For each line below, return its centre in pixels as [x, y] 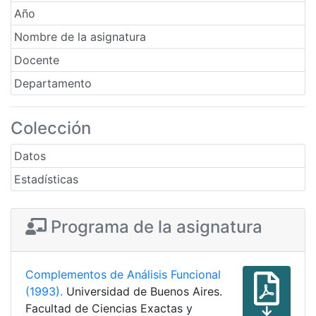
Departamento [53, 84]
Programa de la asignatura [154, 227]
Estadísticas [46, 180]
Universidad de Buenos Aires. [144, 292]
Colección [51, 128]
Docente [37, 60]
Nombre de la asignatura [80, 37]
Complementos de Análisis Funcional [123, 275]
